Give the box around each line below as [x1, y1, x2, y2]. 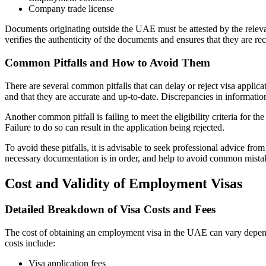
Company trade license [28, 4, 114, 14]
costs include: [5, 238, 55, 249]
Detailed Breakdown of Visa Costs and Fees [5, 203, 216, 216]
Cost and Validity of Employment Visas [5, 175, 242, 191]
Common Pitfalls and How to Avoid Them [5, 56, 210, 69]
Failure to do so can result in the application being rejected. [5, 122, 224, 132]
